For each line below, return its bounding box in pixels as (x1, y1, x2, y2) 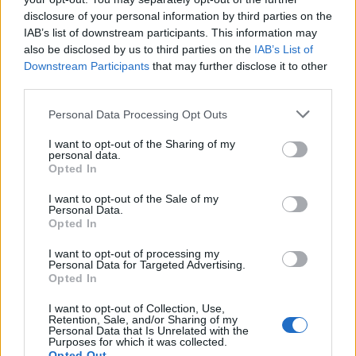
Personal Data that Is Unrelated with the (48, 324, 249, 337)
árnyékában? (114, 87, 188, 103)
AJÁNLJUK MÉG (14, 186, 95, 199)
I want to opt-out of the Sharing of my (48, 137, 235, 150)
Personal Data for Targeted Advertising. (48, 258, 246, 271)
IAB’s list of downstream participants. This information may (24, 26, 317, 39)
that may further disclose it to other (149, 60, 327, 72)
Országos (8, 230, 44, 242)
